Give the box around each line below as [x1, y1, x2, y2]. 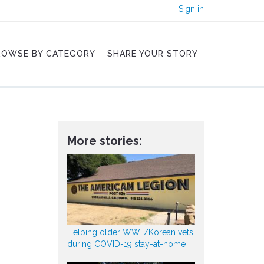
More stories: [67, 134, 142, 148]
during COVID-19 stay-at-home [67, 239, 186, 249]
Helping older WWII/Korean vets [67, 227, 193, 237]
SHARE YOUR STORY [107, 49, 198, 58]
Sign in [179, 4, 204, 14]
